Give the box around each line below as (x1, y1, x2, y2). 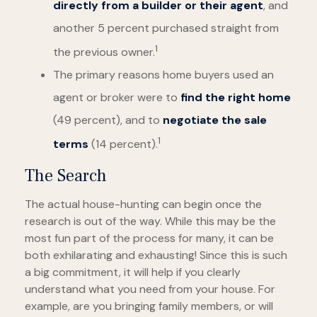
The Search (25, 165, 107, 188)
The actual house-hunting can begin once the (25, 197, 262, 212)
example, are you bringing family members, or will (25, 299, 273, 314)
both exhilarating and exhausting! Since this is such (25, 248, 287, 263)
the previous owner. (53, 44, 155, 59)
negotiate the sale (163, 112, 267, 127)
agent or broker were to (53, 89, 180, 105)
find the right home (180, 89, 291, 105)
